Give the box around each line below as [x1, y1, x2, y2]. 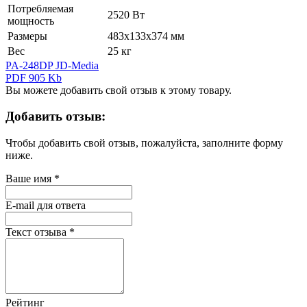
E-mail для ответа [5, 199, 86, 211]
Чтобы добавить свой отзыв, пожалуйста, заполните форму [5, 136, 283, 149]
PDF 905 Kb [5, 71, 62, 84]
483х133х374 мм [108, 29, 184, 42]
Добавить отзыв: [5, 109, 106, 124]
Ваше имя [5, 172, 51, 184]
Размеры [8, 29, 47, 42]
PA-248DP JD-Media [5, 59, 99, 71]
